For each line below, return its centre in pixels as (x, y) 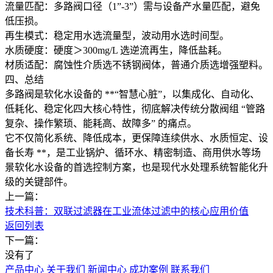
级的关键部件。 (40, 182)
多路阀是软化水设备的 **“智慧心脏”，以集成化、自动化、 (132, 94)
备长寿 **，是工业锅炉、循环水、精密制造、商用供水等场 (133, 152)
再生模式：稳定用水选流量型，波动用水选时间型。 (117, 35)
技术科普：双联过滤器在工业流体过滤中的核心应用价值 (127, 211)
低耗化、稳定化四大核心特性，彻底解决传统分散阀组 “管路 (135, 108)
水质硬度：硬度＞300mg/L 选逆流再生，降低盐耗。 (116, 50)
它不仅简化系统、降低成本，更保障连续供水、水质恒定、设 (136, 138)
